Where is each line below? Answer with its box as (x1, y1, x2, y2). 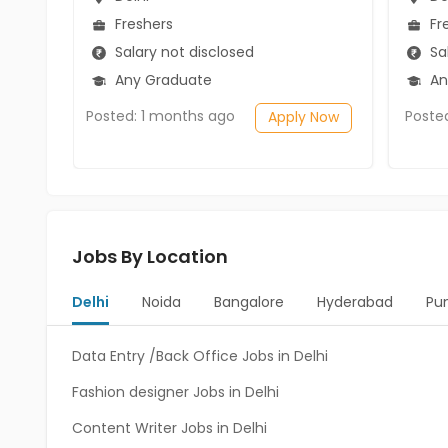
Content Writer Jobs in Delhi (72, 418, 267, 438)
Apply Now (268, 107, 339, 127)
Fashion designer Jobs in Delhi (72, 382, 279, 402)
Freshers (111, 13, 173, 34)
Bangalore (213, 292, 284, 312)
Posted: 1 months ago (86, 106, 235, 126)
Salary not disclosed (111, 41, 254, 62)
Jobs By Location (72, 244, 228, 269)
